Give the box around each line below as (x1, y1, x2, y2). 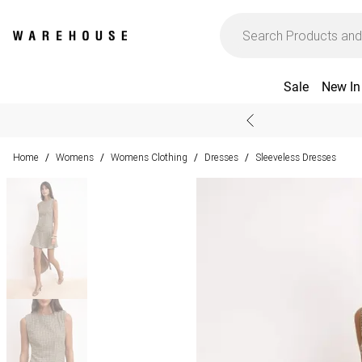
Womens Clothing (111, 151, 187, 163)
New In (321, 79, 360, 95)
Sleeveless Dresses (255, 151, 336, 163)
